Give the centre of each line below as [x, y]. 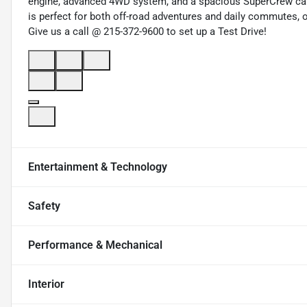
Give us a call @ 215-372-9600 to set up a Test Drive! [147, 32]
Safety [44, 206]
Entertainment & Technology [98, 167]
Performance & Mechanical [95, 245]
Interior [46, 284]
